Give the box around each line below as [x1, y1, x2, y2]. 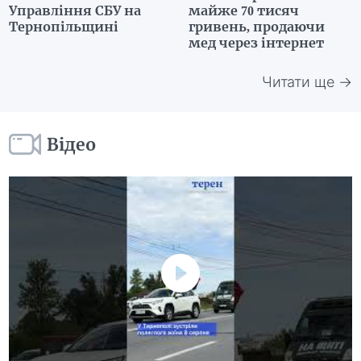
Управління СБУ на [9, 2, 142, 19]
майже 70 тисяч [189, 2, 299, 19]
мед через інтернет [189, 35, 324, 52]
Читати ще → [261, 73, 352, 90]
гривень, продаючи [189, 19, 325, 35]
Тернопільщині [9, 19, 119, 35]
